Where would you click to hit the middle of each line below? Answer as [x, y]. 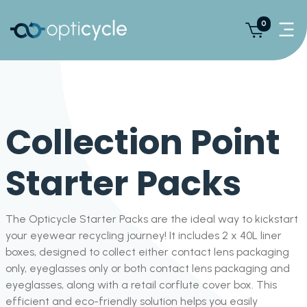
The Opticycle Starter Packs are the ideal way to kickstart [152, 219]
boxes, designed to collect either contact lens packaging [147, 252]
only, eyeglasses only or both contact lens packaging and [148, 268]
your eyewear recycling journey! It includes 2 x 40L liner [144, 235]
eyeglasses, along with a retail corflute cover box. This [141, 285]
